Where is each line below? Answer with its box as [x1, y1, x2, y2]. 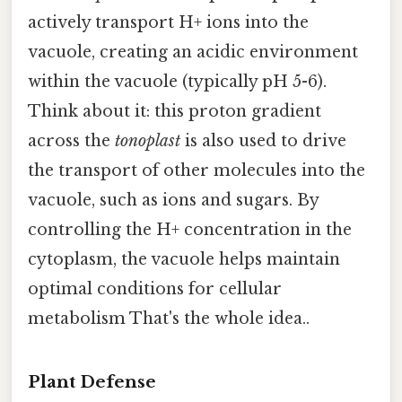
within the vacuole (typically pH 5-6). [28, 72, 327, 92]
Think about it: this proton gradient [28, 101, 321, 122]
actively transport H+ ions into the [28, 13, 309, 33]
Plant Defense [28, 371, 156, 392]
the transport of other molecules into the [28, 161, 365, 181]
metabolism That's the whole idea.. [28, 309, 310, 329]
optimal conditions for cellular [28, 279, 282, 300]
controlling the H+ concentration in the [28, 220, 352, 240]
